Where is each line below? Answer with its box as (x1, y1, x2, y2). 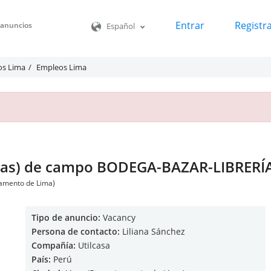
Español (101, 21, 140, 32)
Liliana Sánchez (120, 226, 185, 237)
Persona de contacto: (31, 226, 120, 237)
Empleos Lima (36, 62, 87, 73)
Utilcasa (76, 240, 110, 251)
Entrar (175, 19, 204, 33)
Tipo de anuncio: (31, 212, 100, 223)
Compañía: (31, 240, 76, 251)
